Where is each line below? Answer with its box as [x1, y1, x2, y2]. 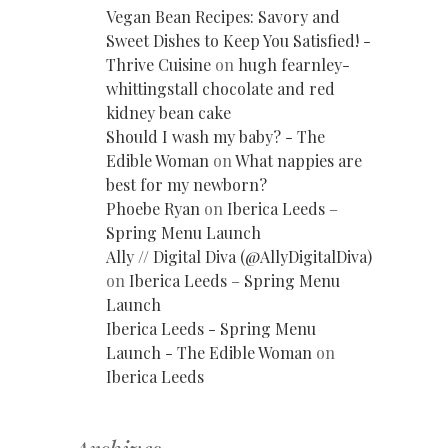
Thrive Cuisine [106, 53, 211, 75]
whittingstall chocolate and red [106, 77, 335, 99]
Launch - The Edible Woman [106, 341, 312, 363]
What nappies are [235, 149, 362, 171]
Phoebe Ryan [106, 197, 200, 219]
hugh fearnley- [238, 53, 350, 75]
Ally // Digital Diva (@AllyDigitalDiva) [106, 245, 372, 267]
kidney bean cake [106, 101, 231, 123]
